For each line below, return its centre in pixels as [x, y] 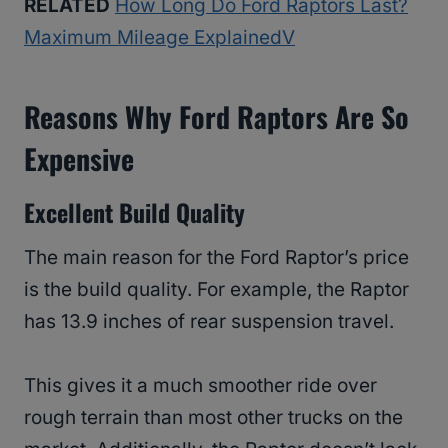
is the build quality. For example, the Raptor [216, 290]
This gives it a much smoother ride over [200, 386]
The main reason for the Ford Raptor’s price [216, 258]
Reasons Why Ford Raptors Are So [216, 117]
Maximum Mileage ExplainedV [159, 38]
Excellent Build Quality [137, 212]
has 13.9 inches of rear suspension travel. [211, 322]
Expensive [79, 159]
